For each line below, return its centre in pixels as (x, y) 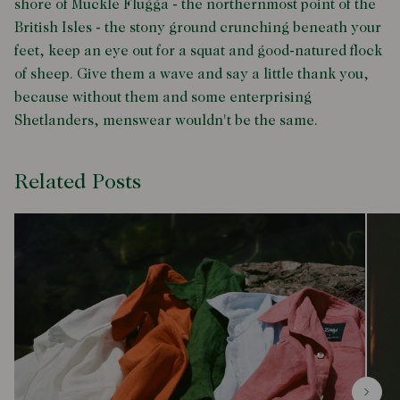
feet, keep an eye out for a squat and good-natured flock (198, 51)
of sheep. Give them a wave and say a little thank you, (192, 75)
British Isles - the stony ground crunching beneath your (198, 28)
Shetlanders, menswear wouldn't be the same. (166, 121)
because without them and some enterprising (163, 98)
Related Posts (78, 183)
